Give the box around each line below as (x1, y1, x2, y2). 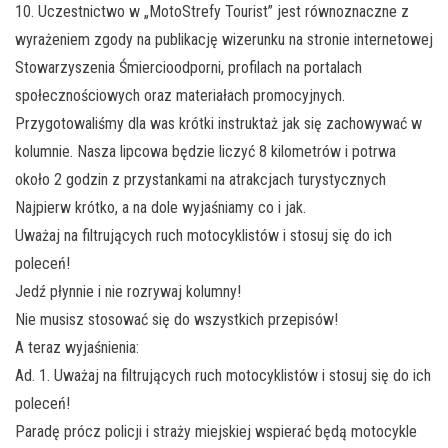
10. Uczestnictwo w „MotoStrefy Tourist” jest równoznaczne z (15, 2, 409, 22)
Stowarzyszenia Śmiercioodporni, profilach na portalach (15, 58, 362, 78)
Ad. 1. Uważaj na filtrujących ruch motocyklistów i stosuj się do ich (15, 366, 431, 386)
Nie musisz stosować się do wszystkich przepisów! (15, 310, 338, 330)
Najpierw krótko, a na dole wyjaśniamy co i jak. (15, 198, 306, 218)
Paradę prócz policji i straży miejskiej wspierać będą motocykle (15, 422, 417, 442)
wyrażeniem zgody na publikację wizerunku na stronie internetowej (15, 30, 433, 50)
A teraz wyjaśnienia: (15, 338, 139, 358)
